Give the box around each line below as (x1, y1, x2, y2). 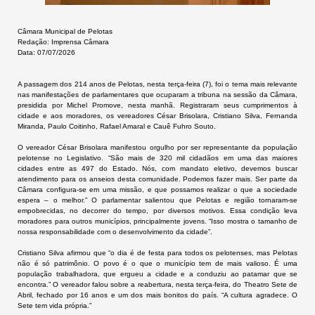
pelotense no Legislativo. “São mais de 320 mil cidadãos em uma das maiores (18, 154, 297, 162)
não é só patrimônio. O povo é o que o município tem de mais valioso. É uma (18, 259, 297, 267)
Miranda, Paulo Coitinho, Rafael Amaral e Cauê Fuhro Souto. (18, 122, 216, 130)
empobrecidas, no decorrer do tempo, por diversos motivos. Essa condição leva (18, 207, 297, 214)
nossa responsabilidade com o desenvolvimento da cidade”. (18, 228, 212, 236)
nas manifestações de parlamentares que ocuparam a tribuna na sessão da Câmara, (18, 91, 297, 98)
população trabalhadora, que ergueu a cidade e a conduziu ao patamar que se (18, 270, 297, 278)
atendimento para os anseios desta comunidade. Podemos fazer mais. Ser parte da (18, 175, 297, 183)
